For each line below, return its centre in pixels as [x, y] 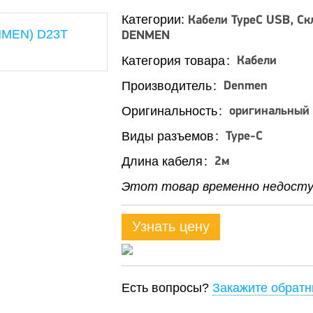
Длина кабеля [164, 161]
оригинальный [269, 111]
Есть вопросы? [167, 288]
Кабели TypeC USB [239, 21]
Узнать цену [171, 226]
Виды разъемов [169, 136]
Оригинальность [171, 111]
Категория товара [175, 61]
